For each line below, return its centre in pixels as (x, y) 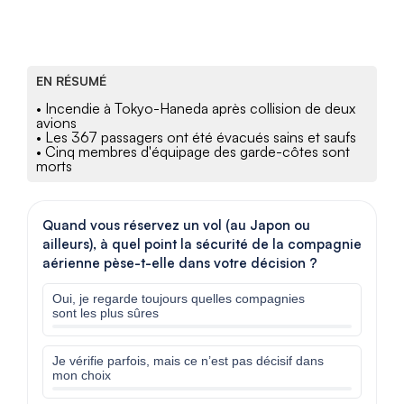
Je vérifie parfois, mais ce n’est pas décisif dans (188, 361)
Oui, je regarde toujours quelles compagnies (179, 299)
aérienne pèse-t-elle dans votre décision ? (180, 263)
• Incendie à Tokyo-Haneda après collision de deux (196, 109)
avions (56, 123)
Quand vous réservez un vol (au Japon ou (176, 225)
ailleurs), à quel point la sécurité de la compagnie (202, 244)
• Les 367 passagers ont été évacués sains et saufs (196, 138)
